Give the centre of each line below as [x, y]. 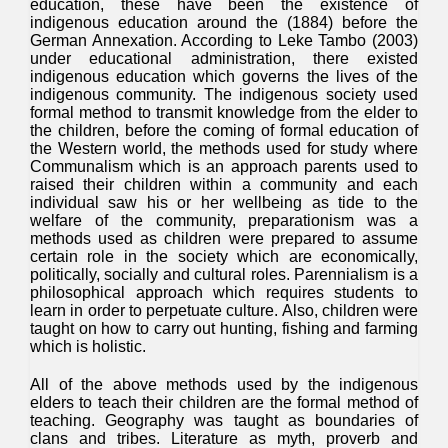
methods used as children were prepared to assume [224, 238]
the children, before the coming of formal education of [224, 130]
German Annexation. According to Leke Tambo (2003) [224, 40]
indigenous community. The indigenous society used [224, 94]
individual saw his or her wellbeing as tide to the [224, 202]
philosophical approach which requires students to [224, 292]
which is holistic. [88, 346]
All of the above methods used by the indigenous [224, 384]
